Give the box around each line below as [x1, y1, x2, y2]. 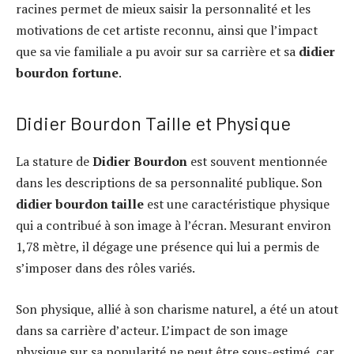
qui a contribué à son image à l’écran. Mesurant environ [16, 217, 331, 235]
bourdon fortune [16, 64, 119, 82]
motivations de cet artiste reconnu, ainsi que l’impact [16, 21, 318, 40]
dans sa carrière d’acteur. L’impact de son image [16, 321, 288, 339]
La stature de [16, 153, 92, 171]
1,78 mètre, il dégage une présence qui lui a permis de [16, 238, 319, 256]
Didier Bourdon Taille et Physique [16, 111, 291, 135]
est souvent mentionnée [187, 153, 327, 171]
